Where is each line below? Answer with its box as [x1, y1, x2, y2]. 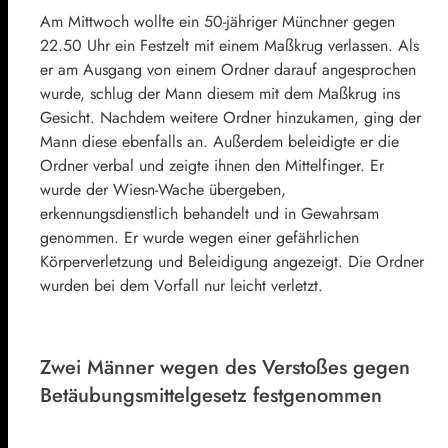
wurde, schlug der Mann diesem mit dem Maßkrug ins [40, 81, 400, 105]
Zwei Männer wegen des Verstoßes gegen [40, 352, 410, 382]
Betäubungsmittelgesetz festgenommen [40, 380, 382, 410]
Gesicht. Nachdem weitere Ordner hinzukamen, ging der [40, 105, 421, 129]
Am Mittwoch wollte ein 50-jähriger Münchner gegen [40, 9, 395, 33]
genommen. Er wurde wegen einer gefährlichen [40, 225, 359, 249]
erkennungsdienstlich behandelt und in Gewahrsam [40, 201, 379, 225]
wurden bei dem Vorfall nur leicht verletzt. [40, 273, 323, 297]
